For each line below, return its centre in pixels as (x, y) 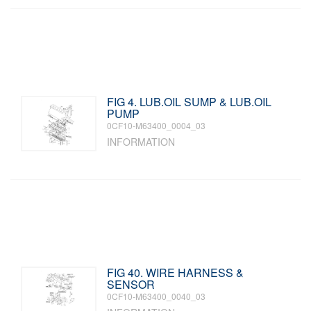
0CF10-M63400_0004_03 (157, 125)
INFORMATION (141, 142)
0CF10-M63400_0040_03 (157, 296)
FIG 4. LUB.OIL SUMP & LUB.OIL (190, 102)
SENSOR (131, 284)
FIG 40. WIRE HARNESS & (176, 272)
